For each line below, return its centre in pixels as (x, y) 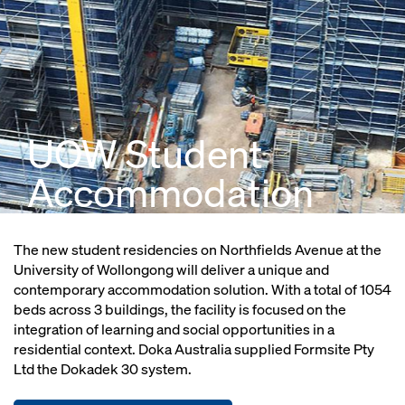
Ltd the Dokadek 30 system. (103, 369)
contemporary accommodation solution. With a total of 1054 (202, 290)
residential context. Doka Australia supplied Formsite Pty (194, 349)
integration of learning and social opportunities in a (174, 330)
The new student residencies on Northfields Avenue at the (198, 250)
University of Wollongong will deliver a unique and (171, 270)
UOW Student (145, 153)
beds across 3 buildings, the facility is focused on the (180, 310)
